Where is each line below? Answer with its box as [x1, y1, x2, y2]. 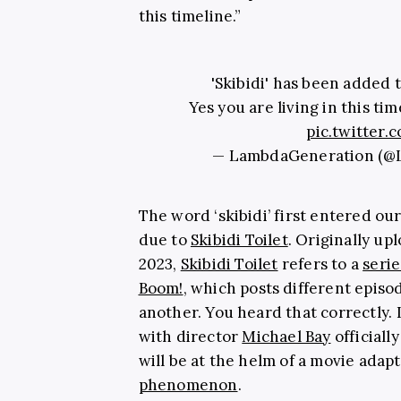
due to [138, 229, 191, 250]
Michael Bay [242, 326, 331, 346]
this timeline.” [138, 5, 242, 26]
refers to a [277, 253, 363, 274]
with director [138, 326, 243, 346]
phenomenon [138, 374, 238, 395]
